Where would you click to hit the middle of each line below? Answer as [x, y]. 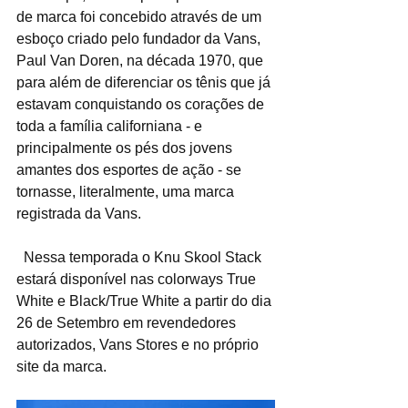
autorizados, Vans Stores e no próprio [139, 344]
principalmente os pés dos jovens [126, 148]
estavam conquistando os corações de [142, 104]
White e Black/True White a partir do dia [146, 301]
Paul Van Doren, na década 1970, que [142, 60]
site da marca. [61, 366]
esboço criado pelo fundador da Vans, [140, 38]
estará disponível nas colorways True [138, 279]
